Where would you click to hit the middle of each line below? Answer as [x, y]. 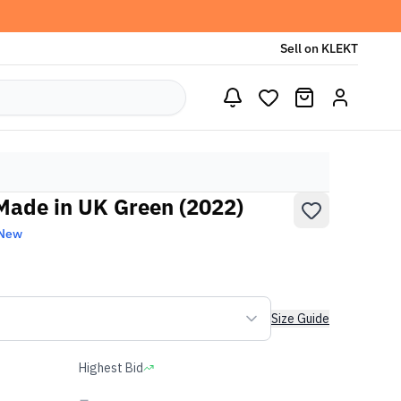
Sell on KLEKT [319, 48]
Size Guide [300, 319]
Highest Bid [111, 368]
